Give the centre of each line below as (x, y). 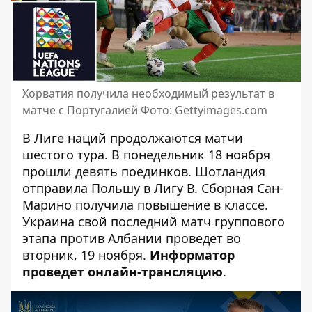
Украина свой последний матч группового (154, 221)
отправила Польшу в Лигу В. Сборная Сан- (153, 188)
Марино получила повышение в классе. (145, 205)
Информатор (192, 255)
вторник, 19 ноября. (86, 255)
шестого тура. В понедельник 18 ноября (146, 155)
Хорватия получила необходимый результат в (148, 93)
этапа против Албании (92, 238)
